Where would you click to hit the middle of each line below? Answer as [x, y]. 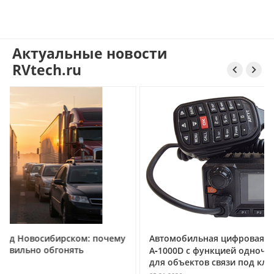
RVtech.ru [47, 70]
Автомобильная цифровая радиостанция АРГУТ [162, 238]
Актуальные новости [90, 53]
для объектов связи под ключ [123, 262]
